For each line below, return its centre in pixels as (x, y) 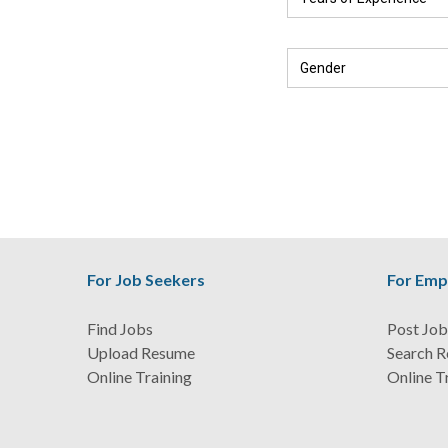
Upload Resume (141, 352)
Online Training (139, 376)
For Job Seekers (146, 279)
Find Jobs (120, 328)
